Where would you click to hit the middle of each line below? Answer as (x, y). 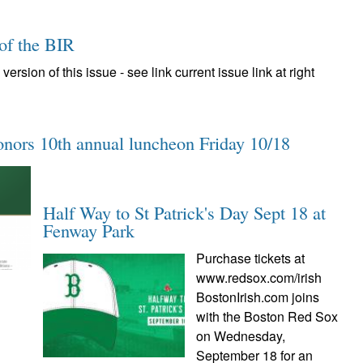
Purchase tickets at (251, 258)
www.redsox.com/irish (259, 278)
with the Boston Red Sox (267, 316)
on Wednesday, (241, 336)
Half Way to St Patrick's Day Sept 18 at (184, 212)
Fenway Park (88, 230)
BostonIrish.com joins (258, 297)
